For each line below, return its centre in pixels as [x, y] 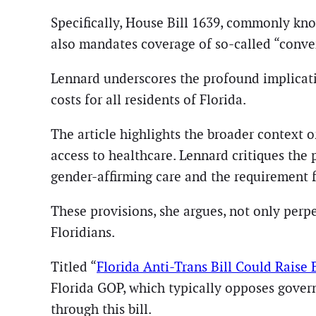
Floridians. [83, 233]
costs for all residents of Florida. [148, 99]
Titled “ [74, 267]
